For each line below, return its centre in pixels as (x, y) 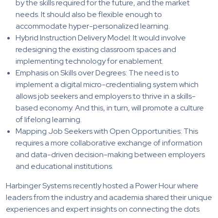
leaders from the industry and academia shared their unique (109, 197)
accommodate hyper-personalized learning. (93, 26)
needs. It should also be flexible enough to (89, 14)
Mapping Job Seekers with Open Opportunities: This (107, 131)
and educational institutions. (64, 166)
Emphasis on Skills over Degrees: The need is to (97, 73)
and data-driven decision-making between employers (110, 154)
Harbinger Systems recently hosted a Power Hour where (102, 185)
